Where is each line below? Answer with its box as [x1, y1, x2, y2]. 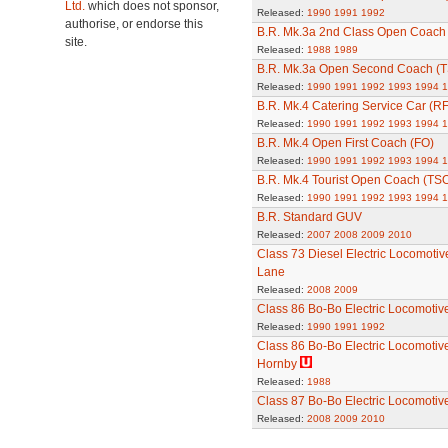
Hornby [256, 357, 297, 371]
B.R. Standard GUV [256, 210, 362, 224]
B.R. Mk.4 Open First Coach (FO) [256, 136, 434, 150]
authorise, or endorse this [65, 17, 203, 31]
